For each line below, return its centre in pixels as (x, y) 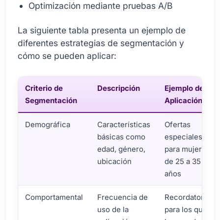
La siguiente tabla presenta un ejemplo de (102, 30)
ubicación (115, 161)
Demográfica (48, 124)
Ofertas (178, 124)
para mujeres (188, 149)
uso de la (113, 209)
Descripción (119, 88)
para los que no (192, 209)
